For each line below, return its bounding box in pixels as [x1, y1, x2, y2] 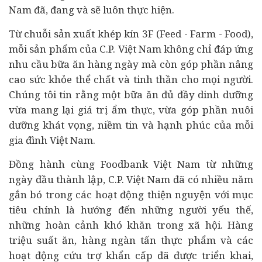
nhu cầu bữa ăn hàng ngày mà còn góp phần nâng [9, 57, 253, 71]
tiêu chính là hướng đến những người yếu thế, [9, 203, 253, 216]
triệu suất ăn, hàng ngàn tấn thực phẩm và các [9, 233, 253, 247]
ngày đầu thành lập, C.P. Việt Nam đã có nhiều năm [9, 173, 253, 186]
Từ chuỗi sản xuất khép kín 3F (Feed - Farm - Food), [9, 27, 253, 40]
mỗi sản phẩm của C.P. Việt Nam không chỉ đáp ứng [9, 42, 253, 56]
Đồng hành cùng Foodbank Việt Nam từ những [9, 157, 253, 171]
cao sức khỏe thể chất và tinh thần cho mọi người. [9, 73, 253, 86]
